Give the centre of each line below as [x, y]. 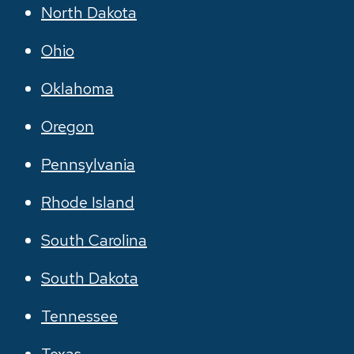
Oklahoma [77, 88]
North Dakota [89, 13]
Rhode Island [88, 202]
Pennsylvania [88, 164]
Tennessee [79, 316]
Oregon [68, 126]
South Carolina [94, 240]
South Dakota [90, 278]
